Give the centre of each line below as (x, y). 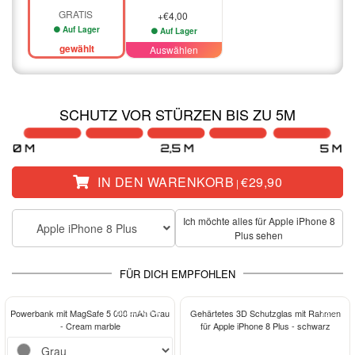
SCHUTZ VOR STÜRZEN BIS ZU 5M (177, 114)
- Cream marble (90, 325)
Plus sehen (259, 235)
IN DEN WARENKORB (164, 181)
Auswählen (174, 49)
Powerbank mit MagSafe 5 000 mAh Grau (90, 313)
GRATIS (76, 13)
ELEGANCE (139, 310)
